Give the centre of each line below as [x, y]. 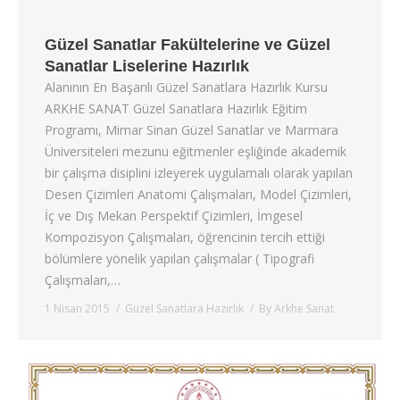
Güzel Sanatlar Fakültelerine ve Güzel [187, 45]
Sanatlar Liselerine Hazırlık [147, 67]
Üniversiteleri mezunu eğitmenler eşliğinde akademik [196, 152]
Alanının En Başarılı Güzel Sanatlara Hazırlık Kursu [186, 87]
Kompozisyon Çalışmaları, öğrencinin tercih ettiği [185, 237]
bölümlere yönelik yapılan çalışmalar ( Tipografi [179, 259]
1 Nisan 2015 [77, 309]
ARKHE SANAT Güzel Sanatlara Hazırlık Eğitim [176, 109]
